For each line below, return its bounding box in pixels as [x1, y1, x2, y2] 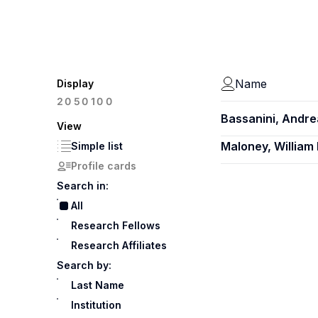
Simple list [71, 140, 123, 152]
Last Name [71, 279, 124, 291]
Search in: [57, 180, 109, 192]
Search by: [57, 259, 111, 271]
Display [57, 77, 94, 89]
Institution [71, 299, 121, 311]
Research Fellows [71, 219, 160, 231]
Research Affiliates [71, 239, 167, 251]
